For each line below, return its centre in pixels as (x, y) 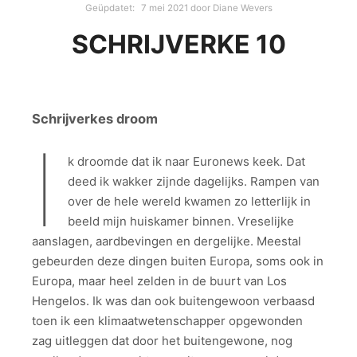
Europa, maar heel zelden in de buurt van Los (159, 281)
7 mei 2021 (164, 8)
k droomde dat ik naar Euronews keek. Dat (186, 162)
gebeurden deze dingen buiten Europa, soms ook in (178, 261)
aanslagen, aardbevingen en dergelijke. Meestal (167, 241)
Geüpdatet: (111, 8)
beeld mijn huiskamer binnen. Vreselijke (180, 222)
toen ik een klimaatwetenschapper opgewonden (167, 321)
